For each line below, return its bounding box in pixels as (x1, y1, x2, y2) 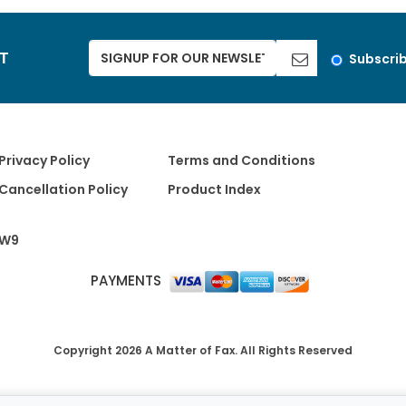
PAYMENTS (91, 271, 166, 291)
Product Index (167, 180, 261, 199)
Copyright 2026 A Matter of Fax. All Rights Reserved (53, 343, 353, 358)
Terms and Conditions (167, 151, 315, 170)
